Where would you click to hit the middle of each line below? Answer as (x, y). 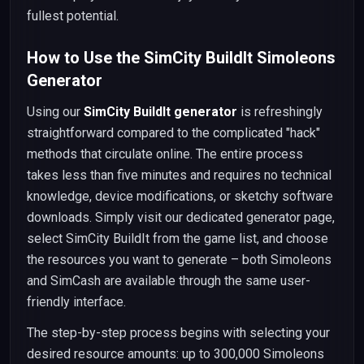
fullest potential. (73, 16)
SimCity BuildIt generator (160, 112)
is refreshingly (280, 112)
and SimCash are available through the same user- (169, 281)
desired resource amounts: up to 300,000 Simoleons (175, 354)
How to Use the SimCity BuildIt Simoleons (181, 58)
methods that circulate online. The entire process (165, 154)
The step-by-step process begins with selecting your (178, 333)
